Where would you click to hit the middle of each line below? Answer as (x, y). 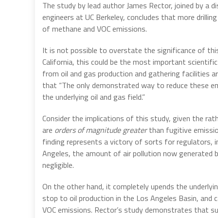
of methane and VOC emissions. (95, 28)
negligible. (58, 165)
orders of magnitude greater (101, 130)
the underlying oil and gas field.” (94, 97)
